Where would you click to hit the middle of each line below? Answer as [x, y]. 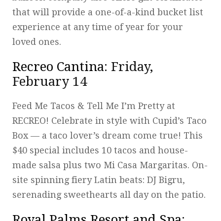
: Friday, [129, 66]
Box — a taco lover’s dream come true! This [108, 135]
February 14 [50, 81]
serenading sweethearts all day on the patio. [110, 194]
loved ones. [38, 41]
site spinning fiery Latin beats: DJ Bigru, [99, 180]
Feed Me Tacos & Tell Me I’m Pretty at [94, 106]
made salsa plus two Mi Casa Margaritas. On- [110, 165]
